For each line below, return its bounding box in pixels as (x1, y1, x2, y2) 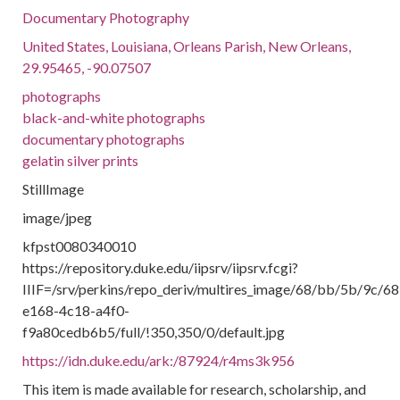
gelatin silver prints (22, 152, 139, 169)
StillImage (22, 180, 85, 197)
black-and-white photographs (22, 109, 206, 126)
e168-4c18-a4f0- (22, 302, 130, 319)
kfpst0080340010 (22, 237, 137, 254)
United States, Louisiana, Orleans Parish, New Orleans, (22, 37, 352, 54)
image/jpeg (22, 209, 93, 226)
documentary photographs (22, 130, 186, 147)
